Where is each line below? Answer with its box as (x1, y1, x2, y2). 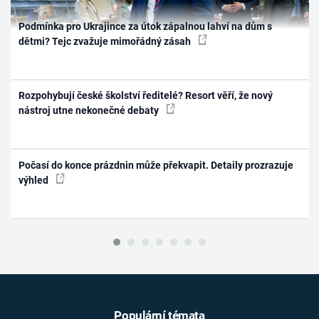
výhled (19, 174, 51, 186)
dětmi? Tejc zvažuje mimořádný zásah (19, 35, 194, 47)
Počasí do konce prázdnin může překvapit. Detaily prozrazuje (19, 159, 294, 171)
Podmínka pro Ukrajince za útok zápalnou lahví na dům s (19, 20, 273, 32)
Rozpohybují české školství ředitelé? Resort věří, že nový (19, 90, 273, 102)
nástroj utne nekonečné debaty (19, 105, 162, 117)
